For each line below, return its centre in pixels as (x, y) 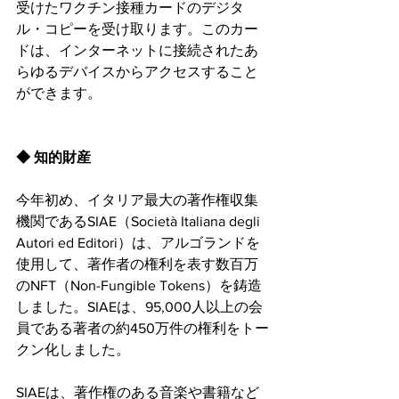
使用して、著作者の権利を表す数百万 (137, 264)
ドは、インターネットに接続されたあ (137, 50)
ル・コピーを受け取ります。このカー (137, 28)
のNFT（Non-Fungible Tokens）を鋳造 (139, 285)
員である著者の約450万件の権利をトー (142, 328)
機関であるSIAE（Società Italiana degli (140, 221)
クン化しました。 (73, 349)
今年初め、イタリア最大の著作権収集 (137, 199)
